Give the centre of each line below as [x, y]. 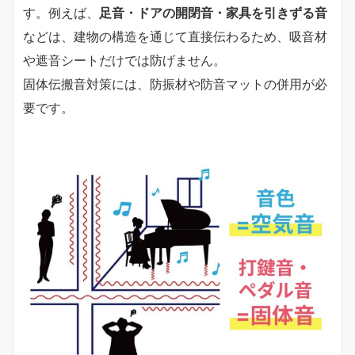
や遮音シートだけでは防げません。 [124, 60]
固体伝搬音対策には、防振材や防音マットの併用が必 [175, 84]
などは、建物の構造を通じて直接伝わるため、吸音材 [175, 36]
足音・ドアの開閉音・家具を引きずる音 [213, 13]
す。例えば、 [61, 13]
